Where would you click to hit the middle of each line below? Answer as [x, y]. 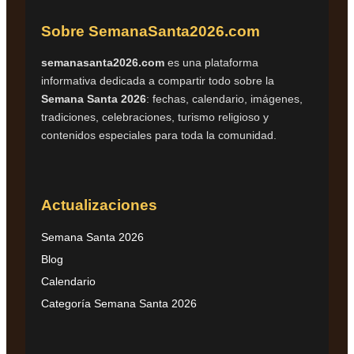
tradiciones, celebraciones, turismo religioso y [155, 117]
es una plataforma [211, 63]
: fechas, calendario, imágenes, [224, 99]
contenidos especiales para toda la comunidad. [159, 136]
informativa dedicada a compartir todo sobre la [158, 81]
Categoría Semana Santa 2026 [119, 303]
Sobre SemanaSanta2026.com [151, 32]
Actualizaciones [99, 205]
